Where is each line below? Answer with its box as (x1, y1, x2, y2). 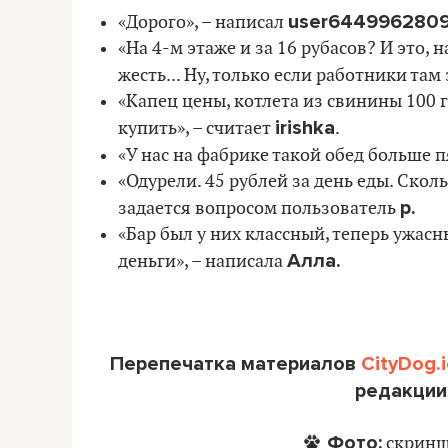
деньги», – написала (118, 251, 287, 272)
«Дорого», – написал (118, 12, 288, 33)
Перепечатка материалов (109, 352, 361, 376)
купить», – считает (118, 118, 275, 139)
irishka (275, 116, 335, 140)
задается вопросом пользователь (118, 198, 400, 219)
